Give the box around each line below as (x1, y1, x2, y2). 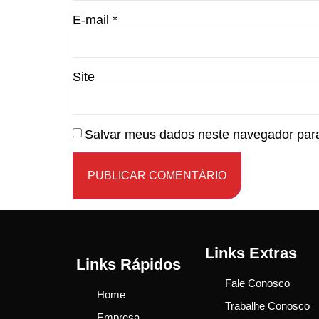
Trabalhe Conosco (225, 299, 310, 312)
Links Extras (204, 244, 297, 262)
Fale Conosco (225, 276, 291, 289)
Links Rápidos (76, 255, 181, 273)
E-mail (73, 12, 113, 27)
